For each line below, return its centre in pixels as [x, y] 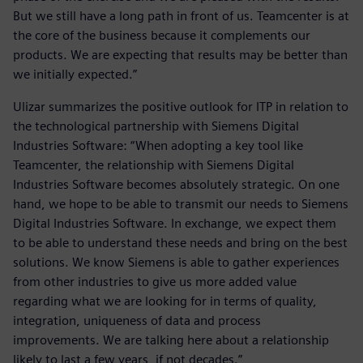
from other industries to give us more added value [155, 282]
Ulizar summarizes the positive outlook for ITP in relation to [181, 107]
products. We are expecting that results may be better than [180, 55]
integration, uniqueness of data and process [137, 321]
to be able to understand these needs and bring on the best [180, 243]
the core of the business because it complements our [162, 36]
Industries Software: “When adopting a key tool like [158, 146]
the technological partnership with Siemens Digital [156, 126]
